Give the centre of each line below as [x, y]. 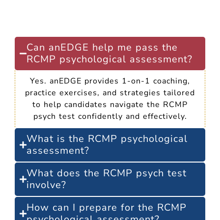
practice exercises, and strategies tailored [110, 93]
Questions [110, 21]
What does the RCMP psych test [107, 173]
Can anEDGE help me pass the [102, 47]
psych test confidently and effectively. [110, 116]
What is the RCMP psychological [107, 138]
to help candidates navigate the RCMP [110, 104]
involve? [46, 185]
